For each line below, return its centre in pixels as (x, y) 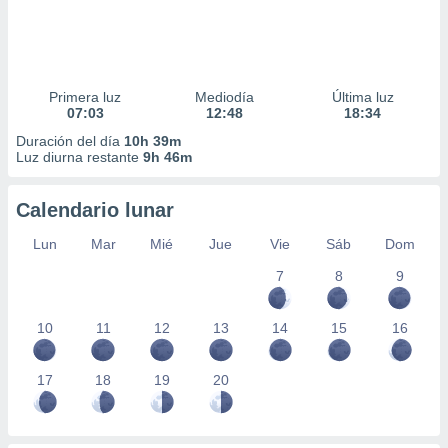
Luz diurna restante (79, 157)
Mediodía (224, 97)
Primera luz (85, 97)
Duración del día (70, 141)
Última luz (362, 97)
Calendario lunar (95, 210)
